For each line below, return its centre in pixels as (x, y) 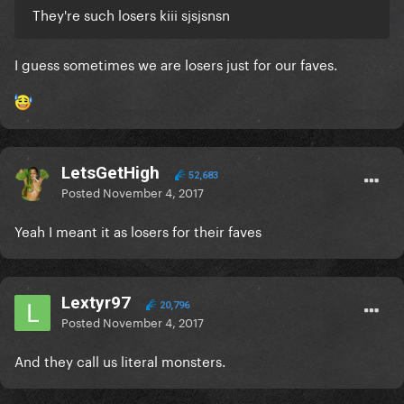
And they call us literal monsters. (120, 360)
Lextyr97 (96, 303)
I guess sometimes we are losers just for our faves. (176, 64)
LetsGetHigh (110, 173)
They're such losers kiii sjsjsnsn (131, 14)
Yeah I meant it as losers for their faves (138, 230)
